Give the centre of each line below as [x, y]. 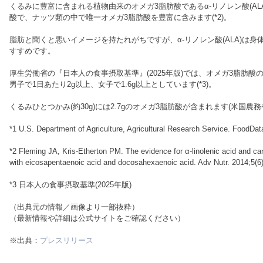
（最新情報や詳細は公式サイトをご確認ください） [97, 218]
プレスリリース [67, 240]
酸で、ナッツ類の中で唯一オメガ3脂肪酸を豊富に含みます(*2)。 [120, 17]
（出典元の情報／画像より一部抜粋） [74, 207]
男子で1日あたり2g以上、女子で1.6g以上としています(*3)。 [113, 84]
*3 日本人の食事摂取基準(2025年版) [70, 185]
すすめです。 [32, 51]
